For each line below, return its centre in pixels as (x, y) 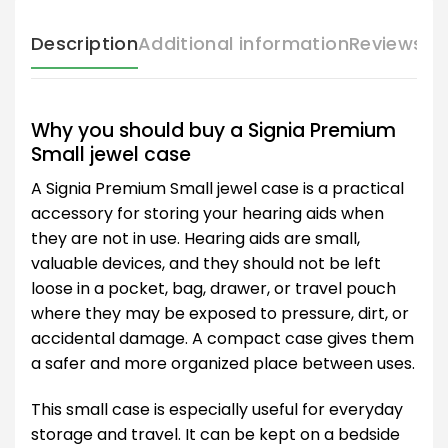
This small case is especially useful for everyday (217, 409)
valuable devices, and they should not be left (206, 264)
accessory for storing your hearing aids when (207, 214)
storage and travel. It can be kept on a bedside (215, 434)
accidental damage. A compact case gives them (222, 339)
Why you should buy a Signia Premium (213, 130)
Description (84, 43)
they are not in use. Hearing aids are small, (195, 239)
